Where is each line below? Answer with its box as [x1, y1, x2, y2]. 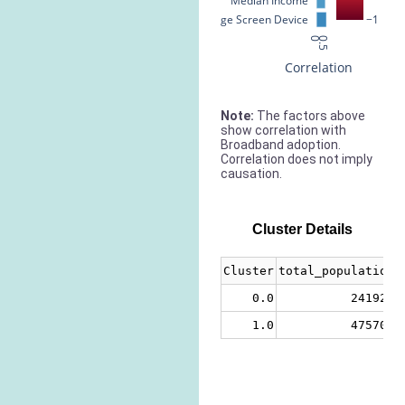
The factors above [257, 108, 365, 123]
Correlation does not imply [221, 151, 372, 166]
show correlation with [221, 122, 346, 137]
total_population [278, 264, 394, 278]
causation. [221, 165, 282, 181]
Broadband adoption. [221, 137, 341, 152]
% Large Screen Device [193, 11, 308, 27]
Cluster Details [251, 221, 353, 237]
